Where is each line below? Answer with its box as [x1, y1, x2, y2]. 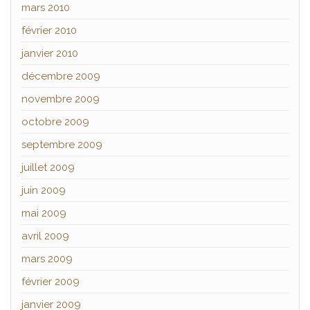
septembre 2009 [21, 138, 102, 152]
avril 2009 [21, 230, 69, 243]
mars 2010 [21, 1, 70, 15]
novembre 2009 [21, 93, 100, 106]
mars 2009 [21, 253, 73, 266]
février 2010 [21, 24, 77, 37]
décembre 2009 [21, 70, 100, 83]
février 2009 [21, 275, 80, 289]
